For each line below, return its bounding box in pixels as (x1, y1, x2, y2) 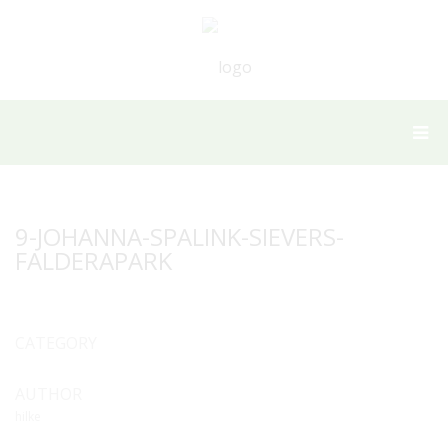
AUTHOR (15, 383, 82, 405)
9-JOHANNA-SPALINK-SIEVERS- (15, 220, 344, 253)
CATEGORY (15, 332, 97, 354)
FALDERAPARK (15, 244, 172, 277)
